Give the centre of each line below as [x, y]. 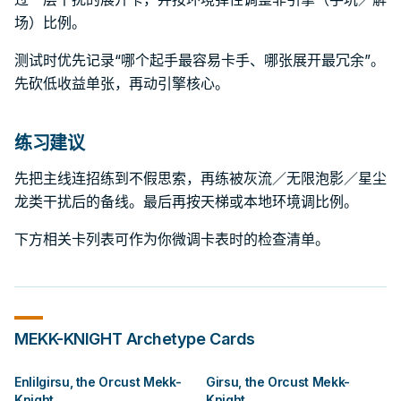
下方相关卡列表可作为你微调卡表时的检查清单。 [172, 239]
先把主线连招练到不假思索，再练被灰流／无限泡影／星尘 [200, 178]
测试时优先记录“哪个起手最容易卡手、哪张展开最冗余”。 [200, 60]
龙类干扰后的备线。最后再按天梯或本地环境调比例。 [186, 201]
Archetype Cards [188, 339]
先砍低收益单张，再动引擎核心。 [122, 83]
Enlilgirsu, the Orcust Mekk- [98, 382]
